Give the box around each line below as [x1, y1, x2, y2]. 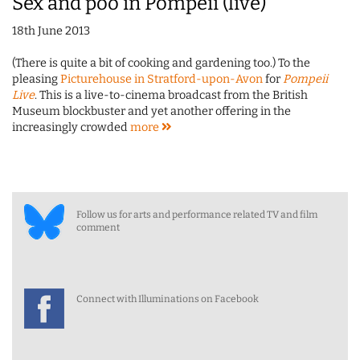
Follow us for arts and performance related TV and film [76, 209, 317, 221]
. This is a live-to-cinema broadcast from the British [35, 88, 308, 103]
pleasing [12, 72, 60, 87]
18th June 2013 [12, 24, 90, 39]
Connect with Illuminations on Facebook [76, 293, 259, 305]
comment [76, 222, 120, 234]
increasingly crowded [12, 121, 130, 135]
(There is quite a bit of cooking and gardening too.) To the [12, 56, 310, 71]
